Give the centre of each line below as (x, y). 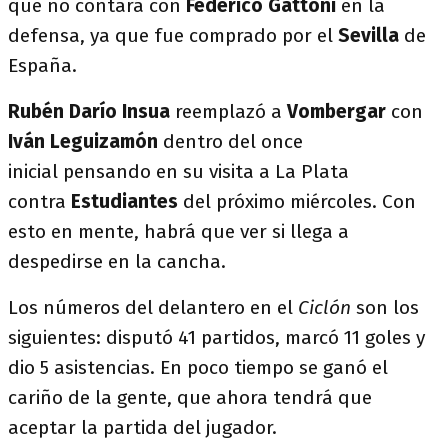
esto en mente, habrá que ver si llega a (178, 231)
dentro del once (230, 141)
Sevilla (368, 35)
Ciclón (324, 307)
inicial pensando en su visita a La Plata (178, 171)
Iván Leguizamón (83, 141)
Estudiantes (124, 201)
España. (42, 65)
